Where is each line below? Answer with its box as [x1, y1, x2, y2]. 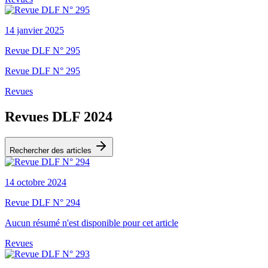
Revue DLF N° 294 [5, 197, 80, 208]
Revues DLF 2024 [5, 108, 112, 124]
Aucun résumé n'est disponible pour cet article [5, 217, 178, 228]
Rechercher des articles [10, 145, 94, 155]
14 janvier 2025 [5, 25, 64, 35]
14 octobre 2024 [5, 176, 66, 187]
